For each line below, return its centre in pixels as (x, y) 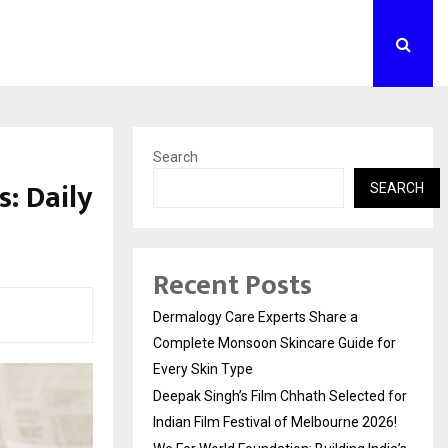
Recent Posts (232, 286)
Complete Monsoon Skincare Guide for (274, 343)
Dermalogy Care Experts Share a (255, 317)
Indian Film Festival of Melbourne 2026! (275, 422)
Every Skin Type (203, 369)
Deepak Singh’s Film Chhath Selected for (280, 396)
